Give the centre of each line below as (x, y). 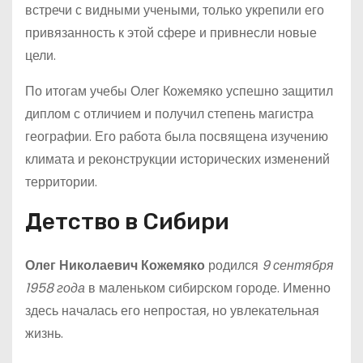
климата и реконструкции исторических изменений (177, 159)
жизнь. (44, 333)
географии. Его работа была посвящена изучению (177, 137)
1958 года (55, 288)
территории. (61, 182)
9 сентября (298, 265)
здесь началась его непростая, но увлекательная (172, 311)
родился (233, 265)
